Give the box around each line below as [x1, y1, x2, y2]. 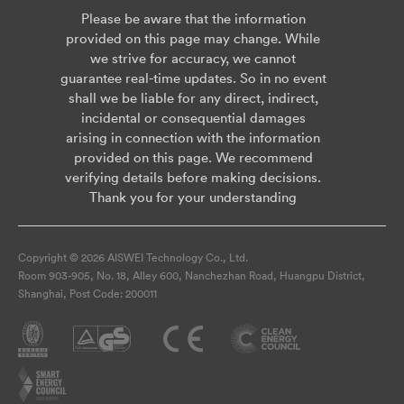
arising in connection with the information [66, 129, 320, 147]
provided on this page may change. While [66, 30, 320, 48]
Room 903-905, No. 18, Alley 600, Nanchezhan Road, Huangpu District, [18, 269, 365, 283]
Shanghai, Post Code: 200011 [18, 287, 157, 301]
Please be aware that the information [80, 10, 306, 28]
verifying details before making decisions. [65, 169, 321, 187]
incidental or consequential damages [80, 109, 306, 127]
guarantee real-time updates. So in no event [60, 69, 326, 87]
